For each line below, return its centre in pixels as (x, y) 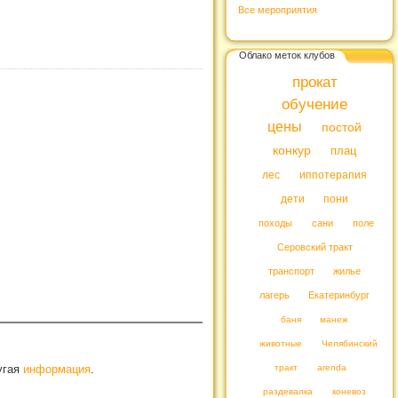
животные (280, 343)
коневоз (349, 391)
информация (57, 370)
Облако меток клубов (287, 55)
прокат (314, 82)
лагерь (274, 295)
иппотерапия (333, 175)
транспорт (291, 271)
